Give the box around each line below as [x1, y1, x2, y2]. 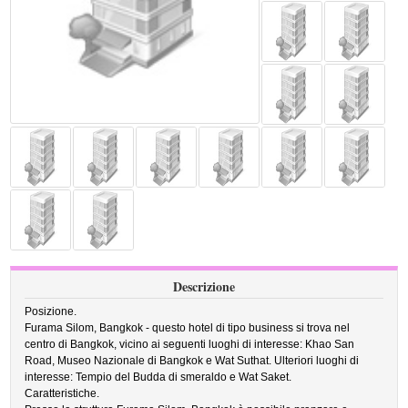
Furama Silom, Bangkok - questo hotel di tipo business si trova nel [25, 321, 351, 334]
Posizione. [25, 305, 77, 318]
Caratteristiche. [25, 387, 100, 400]
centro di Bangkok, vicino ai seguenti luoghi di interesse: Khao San [25, 338, 355, 351]
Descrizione [173, 277, 235, 296]
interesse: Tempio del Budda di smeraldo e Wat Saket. [25, 371, 292, 383]
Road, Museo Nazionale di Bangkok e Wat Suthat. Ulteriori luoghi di [25, 354, 360, 367]
